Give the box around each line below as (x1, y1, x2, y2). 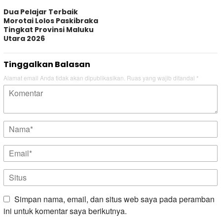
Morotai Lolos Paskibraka (3, 16, 98, 26)
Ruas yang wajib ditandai (127, 74, 196, 82)
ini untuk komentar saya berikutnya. (3, 205, 127, 217)
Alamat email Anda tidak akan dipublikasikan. (3, 74, 125, 82)
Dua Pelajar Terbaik (3, 7, 78, 17)
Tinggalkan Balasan (3, 59, 90, 71)
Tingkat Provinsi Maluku (3, 25, 94, 35)
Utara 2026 (3, 34, 45, 44)
